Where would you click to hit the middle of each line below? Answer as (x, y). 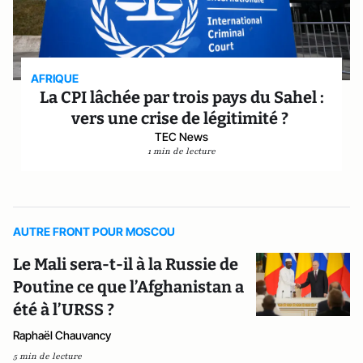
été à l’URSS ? (64, 310)
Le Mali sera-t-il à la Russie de (126, 264)
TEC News (181, 137)
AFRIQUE (55, 78)
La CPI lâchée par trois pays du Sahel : (181, 97)
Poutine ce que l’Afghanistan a (128, 287)
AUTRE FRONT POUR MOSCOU (94, 231)
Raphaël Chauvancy (62, 335)
